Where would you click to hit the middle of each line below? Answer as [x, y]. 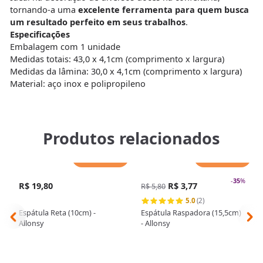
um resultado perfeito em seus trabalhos [97, 21]
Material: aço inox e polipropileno [77, 83]
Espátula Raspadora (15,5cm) [191, 212]
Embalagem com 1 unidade [65, 46]
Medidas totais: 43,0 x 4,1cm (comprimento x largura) [117, 58]
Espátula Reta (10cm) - [57, 212]
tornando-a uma [44, 9]
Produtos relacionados [131, 138]
